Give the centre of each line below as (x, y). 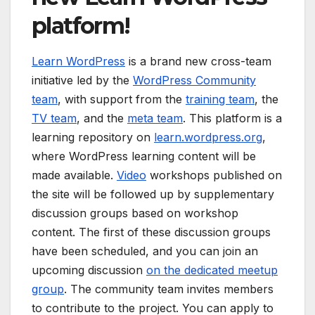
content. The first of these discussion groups (151, 232)
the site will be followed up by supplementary (153, 194)
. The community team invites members (169, 289)
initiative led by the (82, 81)
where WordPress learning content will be (144, 156)
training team (220, 99)
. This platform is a (232, 118)
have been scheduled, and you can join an (145, 251)
